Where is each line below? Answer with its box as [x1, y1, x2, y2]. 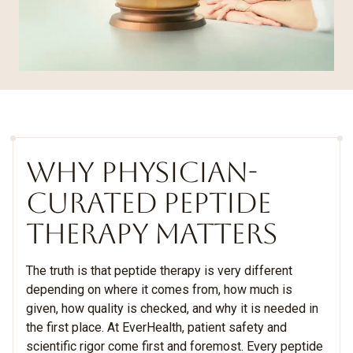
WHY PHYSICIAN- [26, 156, 257, 188]
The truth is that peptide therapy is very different [26, 263, 292, 278]
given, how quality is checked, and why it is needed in [26, 301, 318, 316]
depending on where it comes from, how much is [26, 282, 292, 297]
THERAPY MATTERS [26, 217, 277, 250]
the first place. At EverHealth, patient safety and [26, 320, 287, 335]
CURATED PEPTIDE [26, 187, 271, 219]
